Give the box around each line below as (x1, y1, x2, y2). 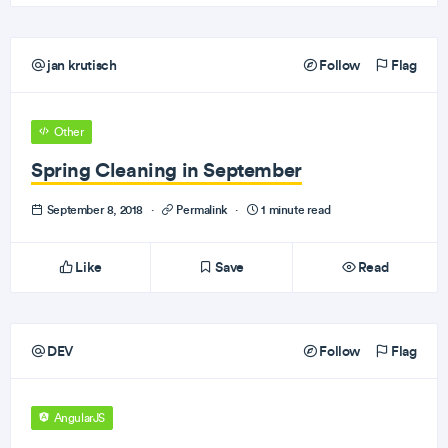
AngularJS (51, 411, 105, 425)
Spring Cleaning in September (31, 157, 302, 182)
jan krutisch (44, 56, 117, 74)
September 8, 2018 (44, 202, 146, 217)
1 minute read (258, 202, 331, 217)
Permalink (173, 202, 231, 217)
